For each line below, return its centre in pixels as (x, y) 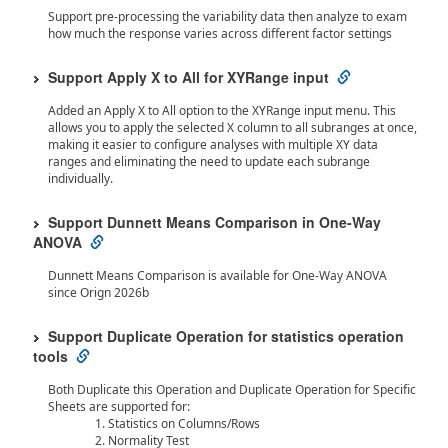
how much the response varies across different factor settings (220, 33)
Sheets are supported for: (119, 406)
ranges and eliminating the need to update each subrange (209, 161)
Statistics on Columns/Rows (184, 423)
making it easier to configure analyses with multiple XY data (213, 144)
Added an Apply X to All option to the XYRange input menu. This (222, 110)
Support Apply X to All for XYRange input (188, 77)
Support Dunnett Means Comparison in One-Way (214, 222)
